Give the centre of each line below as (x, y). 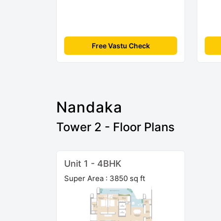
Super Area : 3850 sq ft (105, 178)
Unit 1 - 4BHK (93, 163)
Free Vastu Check (121, 45)
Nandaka (89, 107)
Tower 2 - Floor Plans (115, 127)
